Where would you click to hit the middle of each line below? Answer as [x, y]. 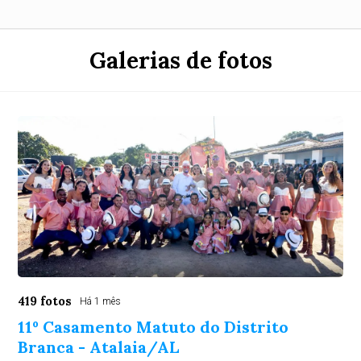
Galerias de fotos [180, 60]
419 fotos [45, 301]
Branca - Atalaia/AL [99, 347]
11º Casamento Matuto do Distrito [154, 327]
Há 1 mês [101, 301]
